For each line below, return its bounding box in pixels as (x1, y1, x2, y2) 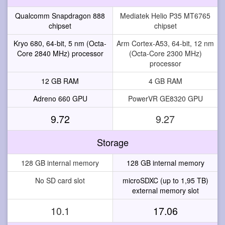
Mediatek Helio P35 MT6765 (120, 10, 210, 21)
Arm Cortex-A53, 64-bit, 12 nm (117, 38, 214, 48)
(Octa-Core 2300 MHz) (129, 48, 202, 58)
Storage (96, 135, 129, 149)
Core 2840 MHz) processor (17, 48, 103, 58)
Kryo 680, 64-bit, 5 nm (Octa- (14, 38, 106, 48)
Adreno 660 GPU (33, 93, 87, 103)
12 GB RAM (41, 75, 79, 86)
